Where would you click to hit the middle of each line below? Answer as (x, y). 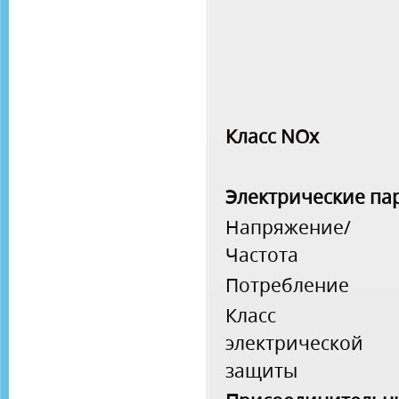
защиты (261, 370)
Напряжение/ (288, 227)
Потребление (287, 285)
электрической (294, 343)
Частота (262, 255)
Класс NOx (272, 136)
